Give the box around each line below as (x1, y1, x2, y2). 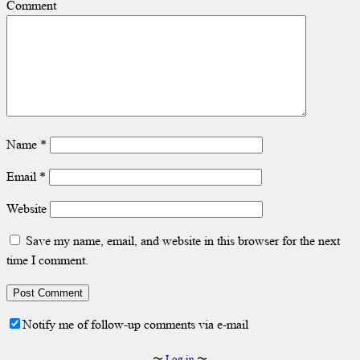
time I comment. (6, 251, 88, 268)
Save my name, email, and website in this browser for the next (26, 231, 340, 249)
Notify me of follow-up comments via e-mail (22, 315, 248, 333)
